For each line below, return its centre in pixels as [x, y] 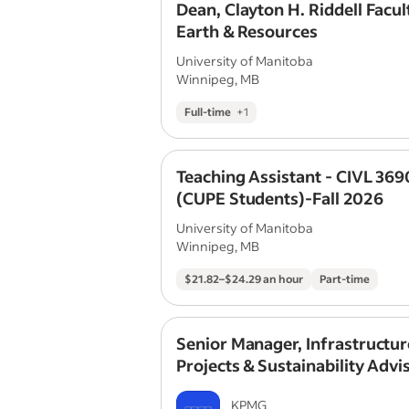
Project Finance [236, 387]
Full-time [208, 112]
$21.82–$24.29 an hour [244, 279]
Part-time [345, 279]
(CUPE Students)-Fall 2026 [280, 198]
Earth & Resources [247, 31]
